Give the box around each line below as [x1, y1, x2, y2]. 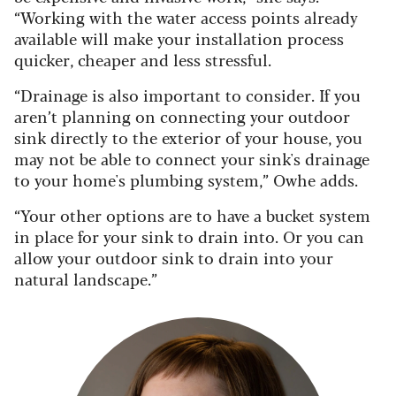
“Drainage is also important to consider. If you [14, 82, 361, 106]
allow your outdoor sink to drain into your [14, 245, 333, 269]
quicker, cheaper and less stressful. [14, 47, 271, 71]
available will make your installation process [14, 26, 344, 49]
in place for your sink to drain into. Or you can [14, 224, 364, 247]
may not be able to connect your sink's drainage [14, 146, 369, 170]
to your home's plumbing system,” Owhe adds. [14, 167, 358, 191]
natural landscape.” [14, 266, 157, 290]
